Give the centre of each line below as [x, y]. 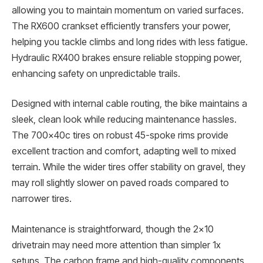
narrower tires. [42, 199]
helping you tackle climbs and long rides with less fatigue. [130, 42]
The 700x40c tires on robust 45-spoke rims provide [120, 136]
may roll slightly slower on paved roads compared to [120, 183]
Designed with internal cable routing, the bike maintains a [129, 104]
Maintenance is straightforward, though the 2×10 [113, 229]
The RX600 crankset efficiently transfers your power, [121, 26]
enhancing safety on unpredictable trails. [96, 73]
